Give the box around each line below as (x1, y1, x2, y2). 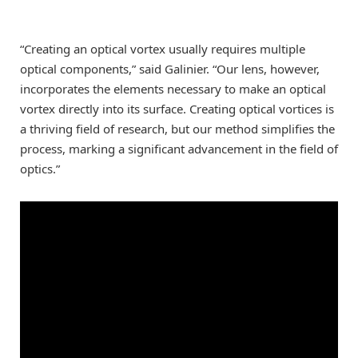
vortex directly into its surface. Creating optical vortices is (20, 101, 334, 117)
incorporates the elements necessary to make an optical (20, 81, 326, 97)
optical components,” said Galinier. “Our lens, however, (20, 61, 320, 78)
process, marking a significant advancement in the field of (20, 141, 338, 157)
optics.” (20, 161, 60, 177)
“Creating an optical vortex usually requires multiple (20, 41, 305, 58)
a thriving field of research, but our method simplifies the (20, 121, 335, 137)
